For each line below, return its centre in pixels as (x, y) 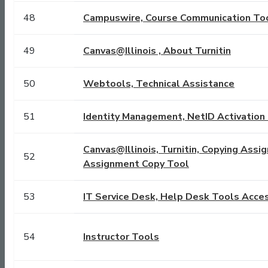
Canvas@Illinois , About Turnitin (157, 51)
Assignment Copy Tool (136, 164)
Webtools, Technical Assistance (159, 84)
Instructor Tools (121, 237)
